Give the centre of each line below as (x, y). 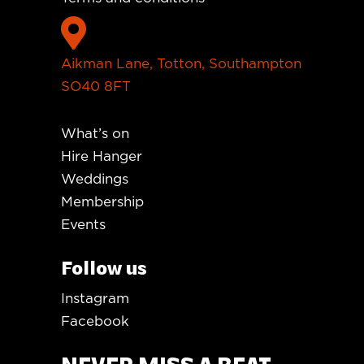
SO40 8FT (96, 86)
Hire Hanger (102, 156)
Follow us (104, 270)
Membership (102, 201)
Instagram (95, 298)
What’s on (95, 133)
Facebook (95, 321)
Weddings (95, 179)
